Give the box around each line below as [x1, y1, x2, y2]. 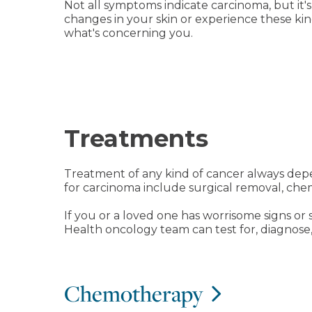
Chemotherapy [64, 279, 203, 308]
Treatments [64, 124, 208, 153]
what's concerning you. [64, 26, 193, 40]
